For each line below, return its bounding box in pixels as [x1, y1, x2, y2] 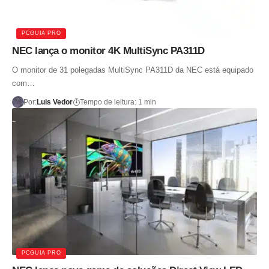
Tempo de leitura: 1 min [79, 97, 156, 106]
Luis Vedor [36, 97, 73, 106]
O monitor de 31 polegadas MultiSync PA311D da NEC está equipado [12, 65, 253, 74]
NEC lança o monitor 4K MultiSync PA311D [12, 44, 205, 56]
